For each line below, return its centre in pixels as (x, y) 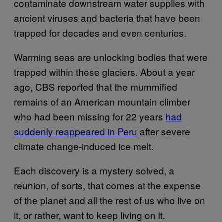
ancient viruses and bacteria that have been (107, 17)
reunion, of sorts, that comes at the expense (107, 185)
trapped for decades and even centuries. (100, 32)
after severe (164, 131)
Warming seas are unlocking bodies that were (111, 56)
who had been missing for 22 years (90, 116)
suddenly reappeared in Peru (76, 131)
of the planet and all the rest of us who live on (110, 200)
